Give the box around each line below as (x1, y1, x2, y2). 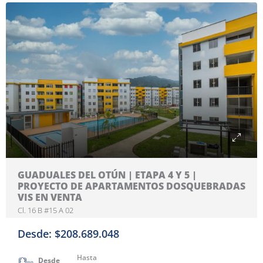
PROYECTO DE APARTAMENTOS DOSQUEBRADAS (18, 180, 245, 193)
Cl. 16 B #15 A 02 (18, 205, 73, 215)
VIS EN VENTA (18, 191, 82, 204)
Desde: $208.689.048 (18, 227, 119, 241)
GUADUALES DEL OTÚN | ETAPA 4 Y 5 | (18, 168, 197, 181)
